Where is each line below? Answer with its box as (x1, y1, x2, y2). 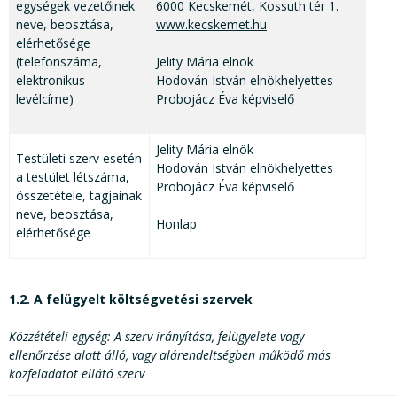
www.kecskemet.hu (156, 16, 267, 34)
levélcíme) (16, 90, 74, 108)
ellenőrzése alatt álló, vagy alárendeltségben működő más (9, 346, 331, 364)
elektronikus (16, 72, 85, 90)
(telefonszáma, (16, 53, 102, 71)
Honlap (156, 215, 197, 233)
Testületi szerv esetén (16, 150, 142, 167)
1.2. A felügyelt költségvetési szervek (9, 291, 253, 308)
